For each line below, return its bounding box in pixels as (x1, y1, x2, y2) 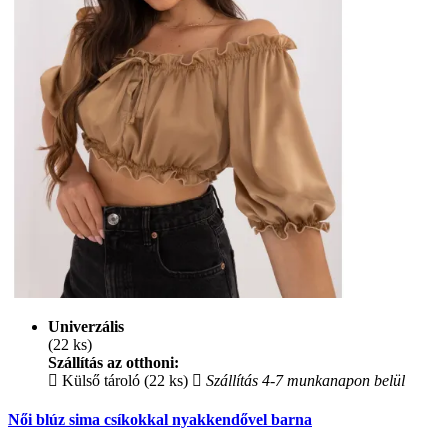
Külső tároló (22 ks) (58, 371, 188, 389)
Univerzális (48, 317, 124, 335)
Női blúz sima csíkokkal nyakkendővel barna (8, 410, 312, 428)
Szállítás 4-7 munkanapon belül (202, 371, 405, 389)
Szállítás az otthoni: (48, 353, 179, 371)
